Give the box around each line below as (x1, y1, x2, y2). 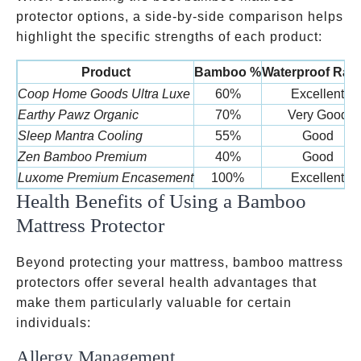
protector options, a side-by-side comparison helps (16, 10, 343, 23)
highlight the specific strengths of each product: (16, 30, 322, 44)
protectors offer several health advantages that (16, 276, 317, 289)
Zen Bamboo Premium (18, 150, 147, 164)
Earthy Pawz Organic (18, 108, 139, 122)
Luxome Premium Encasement (18, 171, 193, 185)
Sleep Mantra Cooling (18, 129, 143, 143)
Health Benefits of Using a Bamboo (16, 190, 306, 212)
